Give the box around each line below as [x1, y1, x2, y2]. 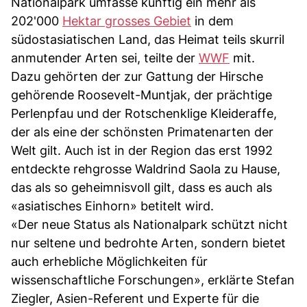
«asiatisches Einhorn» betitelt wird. [11, 198, 214, 213]
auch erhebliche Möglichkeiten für [11, 254, 208, 269]
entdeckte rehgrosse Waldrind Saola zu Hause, [11, 161, 280, 176]
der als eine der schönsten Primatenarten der [11, 124, 273, 139]
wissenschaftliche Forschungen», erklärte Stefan [11, 272, 295, 287]
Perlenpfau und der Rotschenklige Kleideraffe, [11, 106, 277, 121]
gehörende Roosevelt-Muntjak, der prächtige [11, 87, 272, 102]
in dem [191, 13, 234, 28]
